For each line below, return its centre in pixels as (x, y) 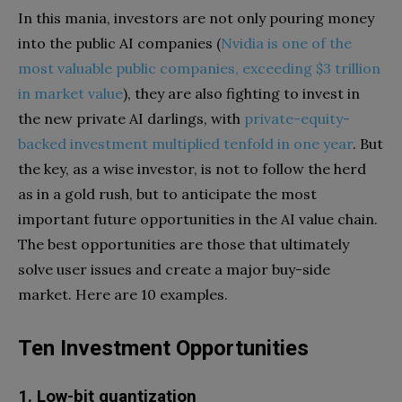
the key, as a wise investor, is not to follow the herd (192, 169)
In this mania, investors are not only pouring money (196, 18)
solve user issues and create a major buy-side (174, 269)
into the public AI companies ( (119, 43)
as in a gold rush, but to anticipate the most (167, 194)
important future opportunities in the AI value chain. (198, 219)
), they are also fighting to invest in (241, 93)
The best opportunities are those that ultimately (184, 244)
